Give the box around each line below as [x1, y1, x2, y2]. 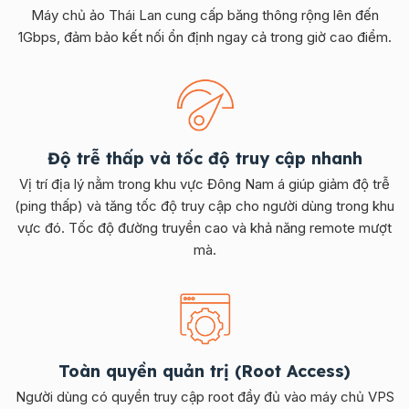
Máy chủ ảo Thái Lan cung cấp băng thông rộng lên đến [30, 5, 379, 24]
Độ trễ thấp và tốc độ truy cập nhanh [47, 147, 362, 169]
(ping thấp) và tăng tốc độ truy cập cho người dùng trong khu [15, 196, 394, 215]
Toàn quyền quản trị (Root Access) [58, 360, 351, 382]
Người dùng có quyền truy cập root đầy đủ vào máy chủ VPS [15, 387, 394, 405]
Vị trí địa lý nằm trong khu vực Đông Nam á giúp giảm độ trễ [19, 174, 390, 193]
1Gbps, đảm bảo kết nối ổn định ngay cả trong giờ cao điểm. [17, 27, 392, 46]
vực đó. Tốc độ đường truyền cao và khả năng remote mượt [17, 218, 392, 236]
